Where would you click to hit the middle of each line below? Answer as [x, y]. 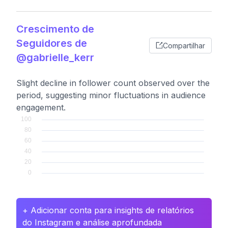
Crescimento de [55, 29]
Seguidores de [52, 43]
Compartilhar [184, 45]
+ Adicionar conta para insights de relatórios [108, 210]
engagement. [41, 107]
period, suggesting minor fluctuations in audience [111, 95]
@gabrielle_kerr [55, 58]
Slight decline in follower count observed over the [113, 83]
